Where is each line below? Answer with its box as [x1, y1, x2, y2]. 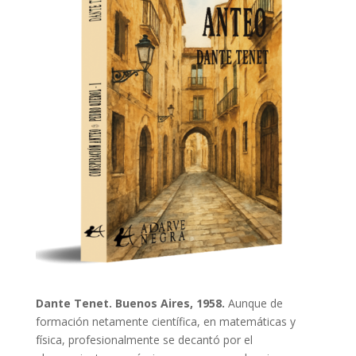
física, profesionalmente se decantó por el [35, 331, 253, 347]
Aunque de [224, 295, 283, 311]
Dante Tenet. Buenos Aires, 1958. [35, 295, 225, 311]
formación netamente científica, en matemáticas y [35, 313, 296, 329]
